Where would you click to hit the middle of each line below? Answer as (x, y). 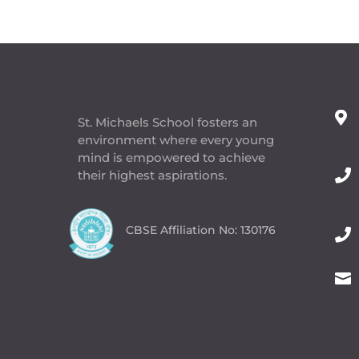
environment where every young (176, 140)
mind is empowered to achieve (172, 158)
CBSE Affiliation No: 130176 (201, 230)
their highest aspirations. (153, 175)
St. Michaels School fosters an (168, 123)
